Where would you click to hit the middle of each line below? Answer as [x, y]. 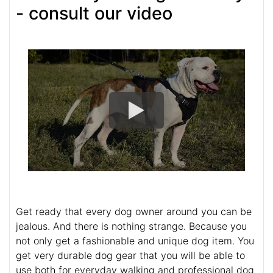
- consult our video [94, 13]
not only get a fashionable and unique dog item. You [135, 240]
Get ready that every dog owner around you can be [134, 211]
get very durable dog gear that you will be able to [130, 255]
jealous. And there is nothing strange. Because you [131, 226]
